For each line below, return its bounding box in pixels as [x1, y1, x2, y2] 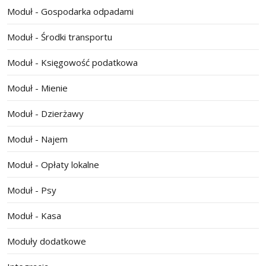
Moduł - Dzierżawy [7, 107, 84, 120]
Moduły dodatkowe [7, 235, 86, 248]
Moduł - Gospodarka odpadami [7, 5, 134, 18]
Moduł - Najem [7, 133, 68, 145]
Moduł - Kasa [7, 210, 61, 222]
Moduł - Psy [7, 184, 56, 197]
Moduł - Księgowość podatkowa [7, 56, 138, 69]
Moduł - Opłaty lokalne [7, 159, 99, 171]
